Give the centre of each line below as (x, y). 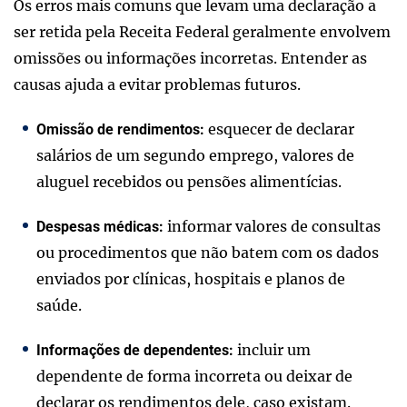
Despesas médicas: (100, 227)
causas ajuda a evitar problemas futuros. (157, 85)
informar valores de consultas (272, 227)
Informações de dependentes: (135, 351)
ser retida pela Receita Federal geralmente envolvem (202, 32)
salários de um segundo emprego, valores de (195, 156)
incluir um (272, 350)
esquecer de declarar (279, 129)
